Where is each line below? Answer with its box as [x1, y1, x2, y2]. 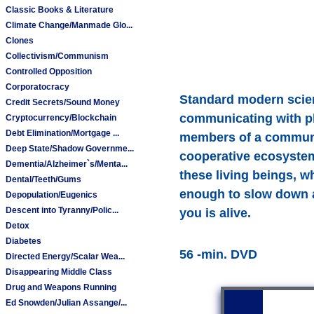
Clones [6, 35, 34, 46]
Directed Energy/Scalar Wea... [6, 251, 125, 261]
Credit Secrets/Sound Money [6, 97, 121, 107]
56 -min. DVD [179, 247, 257, 261]
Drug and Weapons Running [6, 282, 117, 292]
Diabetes [6, 235, 42, 246]
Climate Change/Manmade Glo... [6, 20, 133, 30]
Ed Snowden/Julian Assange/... [6, 297, 128, 308]
